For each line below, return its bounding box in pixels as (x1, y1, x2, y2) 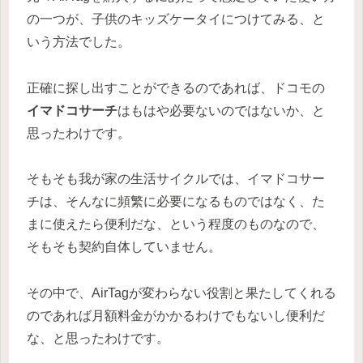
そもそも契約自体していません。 (27, 240, 221, 254)
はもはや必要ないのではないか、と (117, 103, 325, 117)
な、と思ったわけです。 (27, 331, 169, 346)
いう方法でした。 (27, 34, 130, 49)
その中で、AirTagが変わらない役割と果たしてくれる (27, 286, 336, 301)
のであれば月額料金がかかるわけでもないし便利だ (27, 309, 325, 323)
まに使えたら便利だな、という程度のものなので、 (27, 217, 325, 232)
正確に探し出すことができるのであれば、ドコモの (27, 80, 325, 95)
